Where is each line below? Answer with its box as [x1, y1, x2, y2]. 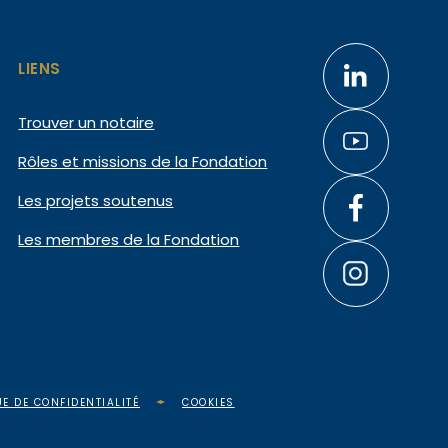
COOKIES [182, 394, 235, 410]
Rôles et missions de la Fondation [18, 150, 268, 172]
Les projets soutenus [18, 189, 174, 211]
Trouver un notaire [18, 111, 155, 133]
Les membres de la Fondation [18, 228, 240, 250]
